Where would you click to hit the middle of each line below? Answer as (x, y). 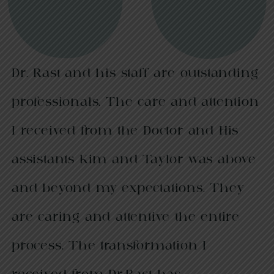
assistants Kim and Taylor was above (134, 159)
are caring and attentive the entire (126, 217)
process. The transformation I (109, 246)
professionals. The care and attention (135, 102)
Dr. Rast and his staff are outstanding (135, 73)
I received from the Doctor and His (125, 131)
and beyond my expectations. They (128, 188)
